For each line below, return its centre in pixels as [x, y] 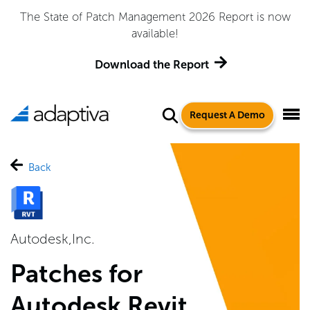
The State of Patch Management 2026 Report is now [155, 17]
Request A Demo [227, 115]
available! [155, 33]
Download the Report [152, 64]
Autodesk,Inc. [53, 239]
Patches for [76, 274]
